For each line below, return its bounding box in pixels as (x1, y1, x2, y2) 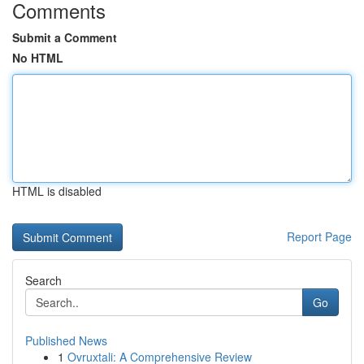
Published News (25, 332, 107, 349)
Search (25, 272, 62, 288)
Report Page (287, 228, 352, 245)
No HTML (12, 50, 63, 66)
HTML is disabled (12, 183, 102, 199)
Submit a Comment (12, 29, 117, 45)
